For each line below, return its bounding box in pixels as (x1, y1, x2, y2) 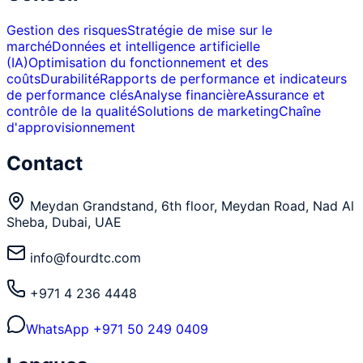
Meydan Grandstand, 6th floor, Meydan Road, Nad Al (30, 198, 354, 214)
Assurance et (246, 87, 325, 104)
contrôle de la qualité (6, 103, 137, 120)
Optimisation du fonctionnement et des (28, 54, 268, 71)
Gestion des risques (6, 22, 127, 39)
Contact (6, 152, 83, 176)
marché (6, 38, 52, 55)
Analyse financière (134, 87, 246, 104)
